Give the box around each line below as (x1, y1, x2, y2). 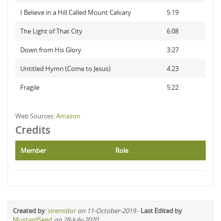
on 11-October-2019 (77, 206, 136, 215)
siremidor (48, 206, 76, 215)
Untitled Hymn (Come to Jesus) (20, 64, 110, 73)
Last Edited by (141, 206, 182, 215)
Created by (13, 206, 45, 215)
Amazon (56, 111, 80, 120)
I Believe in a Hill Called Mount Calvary (20, 8, 131, 17)
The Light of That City (20, 27, 82, 36)
